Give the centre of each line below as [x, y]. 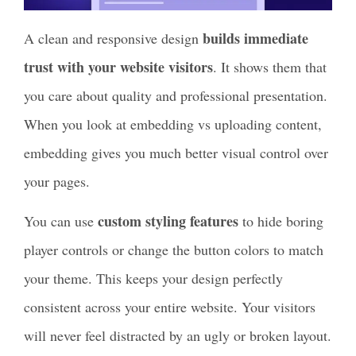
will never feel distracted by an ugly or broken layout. [178, 336]
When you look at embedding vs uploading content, [173, 124]
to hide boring [281, 221]
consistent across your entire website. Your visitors [170, 307]
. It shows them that [270, 66]
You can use [61, 221]
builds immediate [255, 38]
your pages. [57, 181]
